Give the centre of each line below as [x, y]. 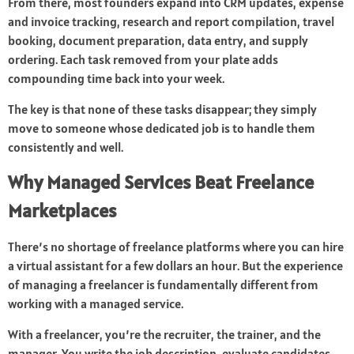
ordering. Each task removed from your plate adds [143, 60]
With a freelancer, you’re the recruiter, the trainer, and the [164, 335]
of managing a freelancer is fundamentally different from [163, 285]
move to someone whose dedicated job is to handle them [162, 128]
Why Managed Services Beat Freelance [161, 183]
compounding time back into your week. [116, 79]
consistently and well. [66, 147]
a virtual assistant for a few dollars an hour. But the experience [175, 266]
